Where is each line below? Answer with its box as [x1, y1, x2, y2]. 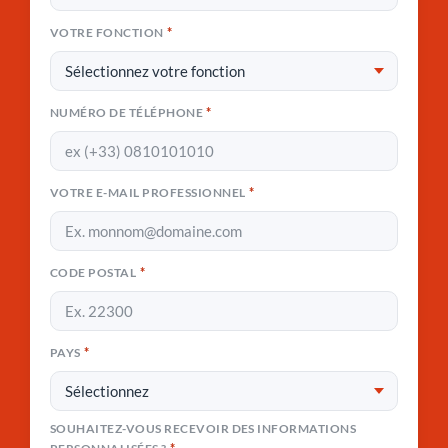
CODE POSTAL [50, 265, 137, 281]
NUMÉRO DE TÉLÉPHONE [50, 105, 204, 121]
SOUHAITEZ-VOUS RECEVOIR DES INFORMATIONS [50, 421, 358, 437]
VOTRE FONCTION [50, 25, 164, 41]
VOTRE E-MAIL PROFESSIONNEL [50, 185, 246, 201]
